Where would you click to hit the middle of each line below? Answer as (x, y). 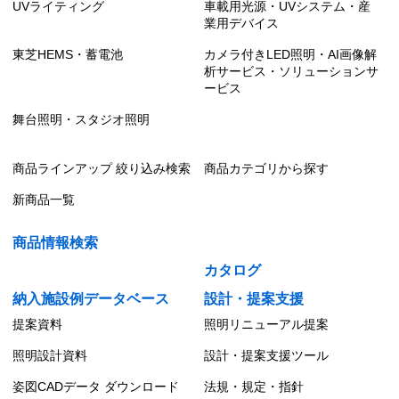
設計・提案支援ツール (266, 355)
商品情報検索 (55, 242)
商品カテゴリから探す (266, 168)
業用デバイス (241, 23)
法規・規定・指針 (254, 386)
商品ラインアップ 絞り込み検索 (102, 168)
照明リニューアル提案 (266, 324)
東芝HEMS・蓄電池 (68, 54)
